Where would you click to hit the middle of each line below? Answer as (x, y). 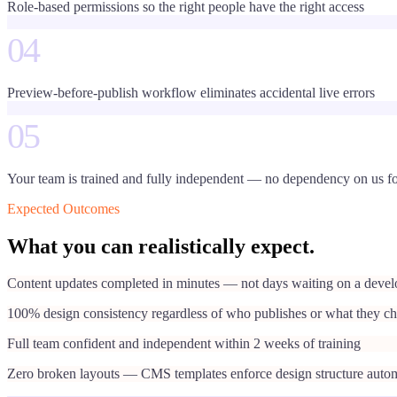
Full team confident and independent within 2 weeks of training (184, 344)
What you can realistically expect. (161, 246)
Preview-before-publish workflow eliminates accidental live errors (191, 92)
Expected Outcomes (63, 208)
